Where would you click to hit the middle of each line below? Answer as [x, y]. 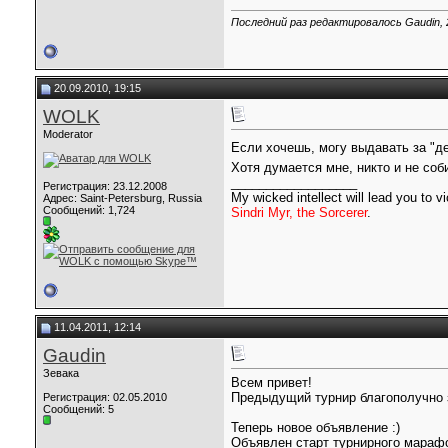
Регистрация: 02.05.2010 [105, 397]
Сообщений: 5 [78, 409]
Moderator [68, 134]
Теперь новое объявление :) [315, 428]
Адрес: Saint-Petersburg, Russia [122, 198]
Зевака [61, 373]
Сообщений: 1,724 [89, 210]
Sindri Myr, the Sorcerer [299, 213]
